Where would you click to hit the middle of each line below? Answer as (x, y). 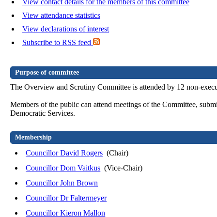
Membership (34, 138)
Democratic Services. (43, 113)
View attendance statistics (61, 15)
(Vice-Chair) (123, 168)
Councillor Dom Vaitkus (63, 168)
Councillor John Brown (62, 183)
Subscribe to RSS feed (58, 43)
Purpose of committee (47, 73)
